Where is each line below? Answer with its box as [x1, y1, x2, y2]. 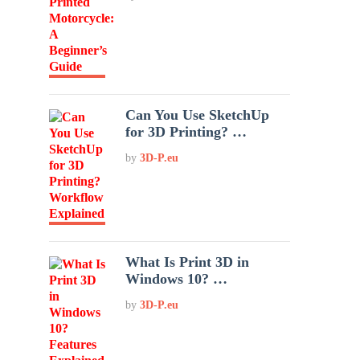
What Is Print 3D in [125, 254, 250, 270]
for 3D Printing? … [125, 124, 247, 140]
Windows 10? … [125, 271, 228, 287]
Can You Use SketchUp [125, 107, 270, 123]
